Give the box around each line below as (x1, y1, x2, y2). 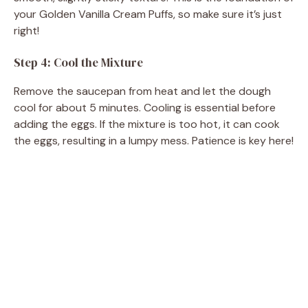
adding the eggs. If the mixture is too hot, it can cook (14, 116, 280, 131)
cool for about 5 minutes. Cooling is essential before (14, 100, 276, 115)
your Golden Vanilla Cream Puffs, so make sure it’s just (14, 6, 282, 21)
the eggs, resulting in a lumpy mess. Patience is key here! (14, 133, 294, 148)
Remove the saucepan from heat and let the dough (14, 83, 271, 98)
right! (14, 23, 39, 38)
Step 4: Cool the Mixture (14, 54, 143, 71)
